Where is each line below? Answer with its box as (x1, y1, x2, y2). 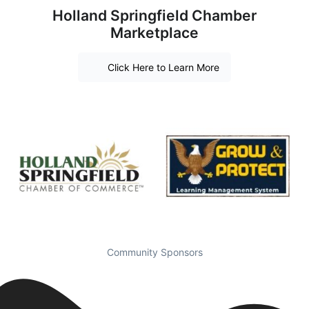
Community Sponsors (106, 246, 203, 258)
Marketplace (110, 24, 199, 42)
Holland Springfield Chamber (52, 7, 257, 25)
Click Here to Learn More (107, 61, 219, 73)
